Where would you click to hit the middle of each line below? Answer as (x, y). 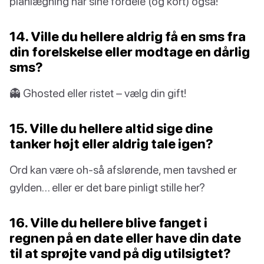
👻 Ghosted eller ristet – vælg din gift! (98, 93)
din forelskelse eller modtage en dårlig (130, 52)
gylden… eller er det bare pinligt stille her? (107, 187)
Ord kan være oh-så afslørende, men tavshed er (123, 170)
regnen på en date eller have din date (125, 238)
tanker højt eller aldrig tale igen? (111, 144)
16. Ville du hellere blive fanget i (108, 223)
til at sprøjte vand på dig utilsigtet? (120, 253)
